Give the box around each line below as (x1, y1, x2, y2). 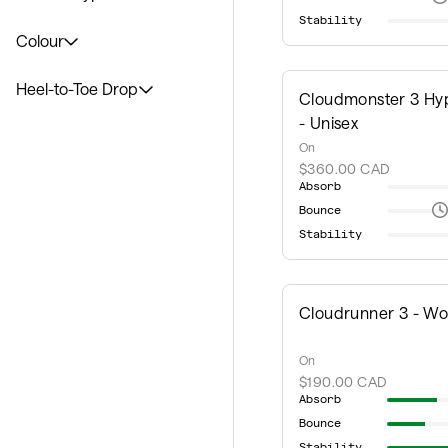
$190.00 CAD (299, 373, 388, 391)
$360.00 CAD (299, 160, 391, 177)
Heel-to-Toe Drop (16, 79, 139, 98)
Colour (16, 31, 64, 50)
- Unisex (299, 113, 359, 132)
